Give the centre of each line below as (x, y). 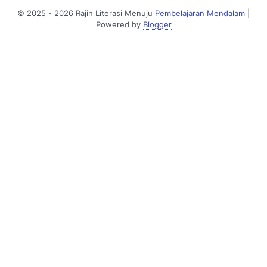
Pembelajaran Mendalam (201, 14)
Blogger (157, 25)
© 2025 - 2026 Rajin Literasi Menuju (86, 14)
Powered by (119, 25)
